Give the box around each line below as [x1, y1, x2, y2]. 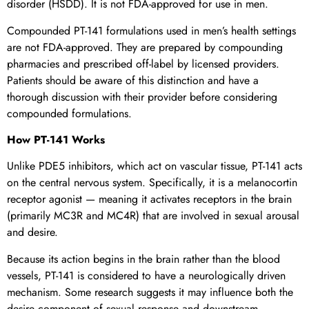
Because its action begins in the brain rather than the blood [7, 250, 280, 267]
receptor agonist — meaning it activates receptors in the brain [7, 191, 292, 208]
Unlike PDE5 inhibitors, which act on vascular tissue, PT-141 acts [7, 158, 302, 175]
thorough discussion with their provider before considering [7, 88, 277, 105]
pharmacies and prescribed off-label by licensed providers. [7, 55, 279, 72]
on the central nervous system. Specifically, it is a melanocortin [7, 175, 297, 191]
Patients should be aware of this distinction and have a [7, 72, 259, 88]
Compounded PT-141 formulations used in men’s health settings [7, 22, 296, 39]
